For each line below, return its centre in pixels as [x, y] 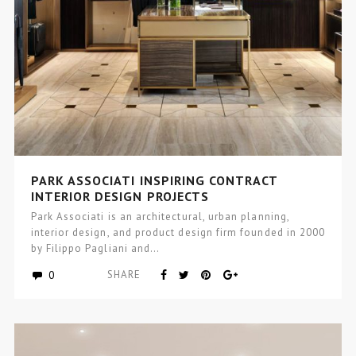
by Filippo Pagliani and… [95, 248]
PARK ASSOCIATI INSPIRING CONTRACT [154, 180]
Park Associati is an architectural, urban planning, [160, 216]
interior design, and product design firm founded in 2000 [178, 232]
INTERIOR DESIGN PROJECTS [120, 196]
